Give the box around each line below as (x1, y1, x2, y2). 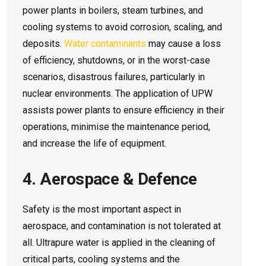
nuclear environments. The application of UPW (23, 88, 213, 100)
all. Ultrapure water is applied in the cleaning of (23, 237, 216, 249)
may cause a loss (146, 38, 221, 50)
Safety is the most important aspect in (23, 204, 181, 216)
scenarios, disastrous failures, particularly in (23, 71, 205, 83)
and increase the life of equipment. (23, 138, 166, 150)
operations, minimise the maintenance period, (23, 121, 210, 133)
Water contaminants (64, 38, 146, 50)
